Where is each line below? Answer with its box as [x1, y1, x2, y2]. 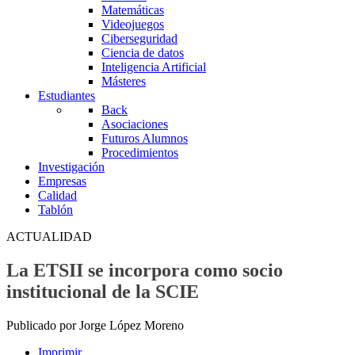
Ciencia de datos [101, 46, 184, 60]
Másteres [101, 74, 146, 89]
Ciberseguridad [101, 32, 177, 46]
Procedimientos [101, 146, 178, 160]
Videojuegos [101, 17, 164, 32]
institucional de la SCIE [6, 281, 199, 303]
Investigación [38, 160, 105, 174]
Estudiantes [38, 89, 95, 103]
